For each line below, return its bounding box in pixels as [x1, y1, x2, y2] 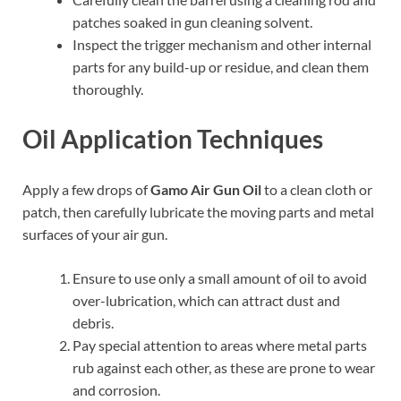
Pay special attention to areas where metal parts [73, 336, 367, 354]
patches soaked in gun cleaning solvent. [73, 13, 312, 31]
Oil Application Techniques [22, 124, 323, 155]
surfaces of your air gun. [22, 225, 167, 243]
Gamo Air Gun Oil [150, 180, 261, 198]
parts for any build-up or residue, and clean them [73, 58, 369, 76]
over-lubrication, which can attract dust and [73, 291, 340, 309]
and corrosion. [73, 380, 160, 398]
